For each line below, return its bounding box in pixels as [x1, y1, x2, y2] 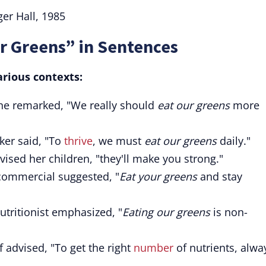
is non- [210, 205, 248, 219]
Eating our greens [122, 205, 210, 219]
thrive [64, 134, 93, 148]
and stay [197, 169, 242, 183]
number [134, 240, 173, 255]
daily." [217, 134, 251, 148]
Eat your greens [119, 169, 197, 183]
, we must [93, 134, 144, 148]
